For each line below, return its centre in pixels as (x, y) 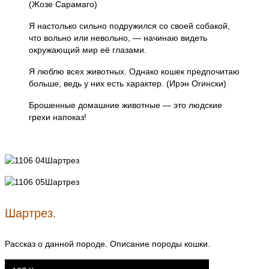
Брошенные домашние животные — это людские (125, 105)
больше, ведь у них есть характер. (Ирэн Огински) (128, 83)
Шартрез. (31, 213)
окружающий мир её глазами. (88, 50)
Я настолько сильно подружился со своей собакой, (129, 26)
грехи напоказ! (58, 117)
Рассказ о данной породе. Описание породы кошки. (107, 244)
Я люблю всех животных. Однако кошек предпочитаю (134, 71)
